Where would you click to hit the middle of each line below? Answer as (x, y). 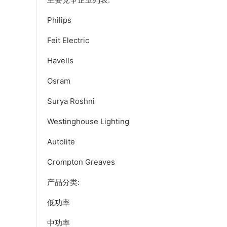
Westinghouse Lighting (88, 122)
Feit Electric (68, 41)
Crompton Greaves (81, 162)
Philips (59, 20)
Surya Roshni (71, 101)
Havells (60, 61)
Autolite (61, 142)
